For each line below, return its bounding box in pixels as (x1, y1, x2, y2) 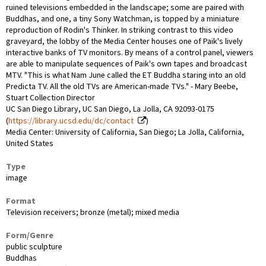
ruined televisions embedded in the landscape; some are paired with (6, 1, 244, 14)
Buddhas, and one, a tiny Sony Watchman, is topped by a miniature (6, 12, 239, 25)
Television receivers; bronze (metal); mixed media (6, 206, 179, 218)
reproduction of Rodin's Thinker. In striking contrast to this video (6, 24, 233, 36)
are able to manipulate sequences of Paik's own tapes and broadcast (6, 58, 247, 70)
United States (6, 137, 53, 150)
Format (6, 195, 36, 207)
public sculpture (6, 240, 62, 253)
